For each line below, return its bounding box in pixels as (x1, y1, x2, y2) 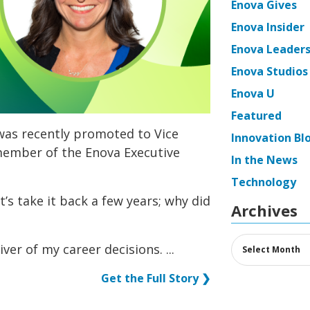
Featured (231, 108, 282, 123)
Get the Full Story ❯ (101, 271, 210, 286)
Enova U (231, 86, 275, 101)
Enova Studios (231, 64, 308, 79)
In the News (231, 152, 298, 167)
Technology (231, 174, 296, 190)
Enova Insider (231, 19, 304, 35)
